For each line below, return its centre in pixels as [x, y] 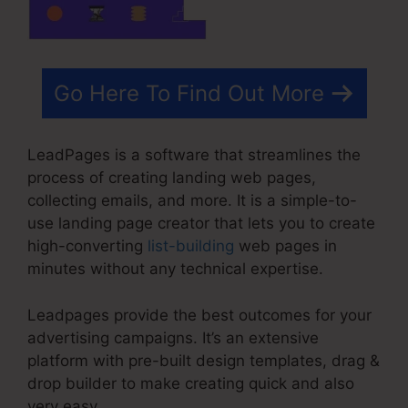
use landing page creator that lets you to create [201, 224]
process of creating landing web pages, [172, 178]
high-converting [87, 246]
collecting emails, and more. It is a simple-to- [192, 201]
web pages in [286, 246]
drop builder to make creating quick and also [191, 383]
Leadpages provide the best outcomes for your [199, 315]
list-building [191, 246]
